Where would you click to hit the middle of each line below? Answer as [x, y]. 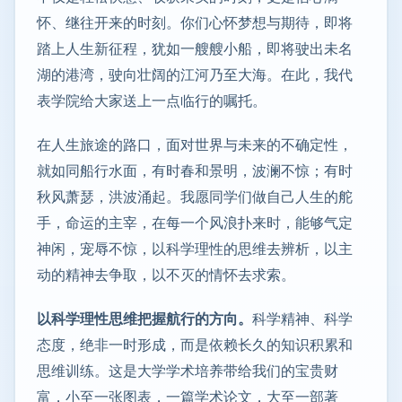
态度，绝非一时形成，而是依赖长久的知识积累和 [195, 345]
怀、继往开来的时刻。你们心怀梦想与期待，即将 [195, 23]
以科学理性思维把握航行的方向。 [144, 319]
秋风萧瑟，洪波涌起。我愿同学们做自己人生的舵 [195, 197]
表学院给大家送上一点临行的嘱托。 [152, 101]
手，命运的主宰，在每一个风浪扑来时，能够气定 [195, 223]
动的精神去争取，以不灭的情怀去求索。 [166, 275]
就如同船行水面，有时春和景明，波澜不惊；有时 [195, 171]
